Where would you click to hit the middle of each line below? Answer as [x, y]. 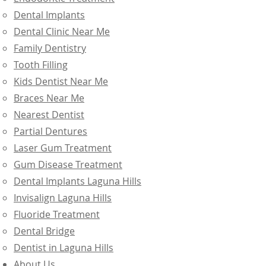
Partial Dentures [50, 131]
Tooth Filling [41, 65]
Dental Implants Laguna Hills [77, 181]
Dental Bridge [44, 231]
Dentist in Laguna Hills [64, 248]
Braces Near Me [49, 98]
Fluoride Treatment [57, 214]
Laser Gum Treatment [63, 148]
